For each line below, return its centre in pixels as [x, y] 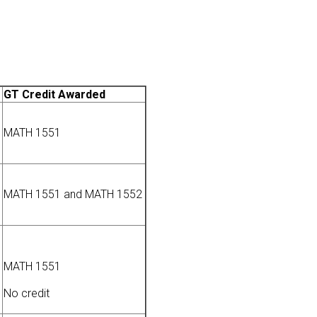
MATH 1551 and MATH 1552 [73, 195]
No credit [27, 294]
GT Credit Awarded [54, 95]
